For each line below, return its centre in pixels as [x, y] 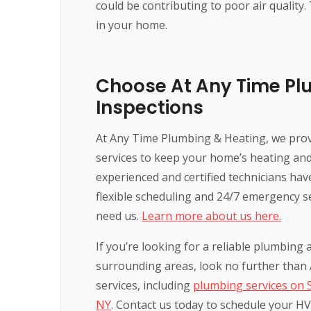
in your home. [132, 25]
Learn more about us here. [211, 216]
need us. [119, 216]
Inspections [150, 107]
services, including [144, 285]
